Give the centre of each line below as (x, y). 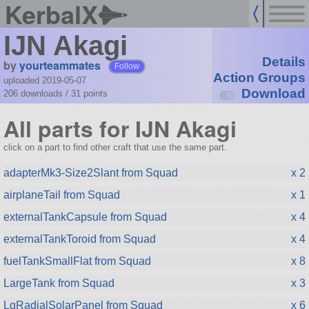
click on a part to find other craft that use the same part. (115, 147)
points (95, 93)
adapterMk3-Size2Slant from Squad (90, 172)
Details (283, 62)
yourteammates (60, 65)
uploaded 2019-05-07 (44, 80)
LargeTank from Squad (59, 283)
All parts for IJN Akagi (120, 129)
